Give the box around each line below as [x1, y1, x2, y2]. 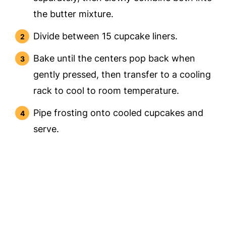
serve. [33, 124, 60, 135]
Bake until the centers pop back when [33, 53, 196, 64]
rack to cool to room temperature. [33, 85, 180, 96]
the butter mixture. [33, 9, 114, 20]
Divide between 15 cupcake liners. [33, 31, 178, 42]
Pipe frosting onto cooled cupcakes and [33, 107, 204, 119]
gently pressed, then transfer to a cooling [33, 69, 211, 80]
